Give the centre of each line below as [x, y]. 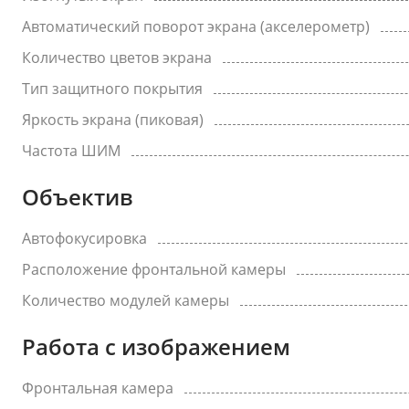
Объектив [78, 197]
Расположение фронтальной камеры [154, 269]
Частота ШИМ [71, 151]
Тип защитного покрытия [112, 89]
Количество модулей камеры [126, 300]
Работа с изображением [156, 346]
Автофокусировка [84, 238]
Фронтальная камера [98, 388]
